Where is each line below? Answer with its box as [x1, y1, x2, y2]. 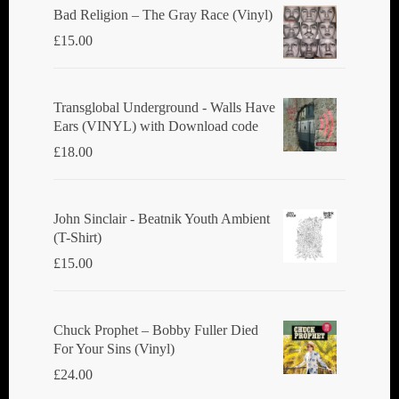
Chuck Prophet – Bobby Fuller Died [53, 322, 258, 338]
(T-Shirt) [53, 229, 102, 245]
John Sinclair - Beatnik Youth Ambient [53, 210, 270, 226]
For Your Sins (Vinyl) [53, 340, 175, 356]
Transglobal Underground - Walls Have [53, 99, 275, 115]
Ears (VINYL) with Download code [53, 118, 258, 134]
